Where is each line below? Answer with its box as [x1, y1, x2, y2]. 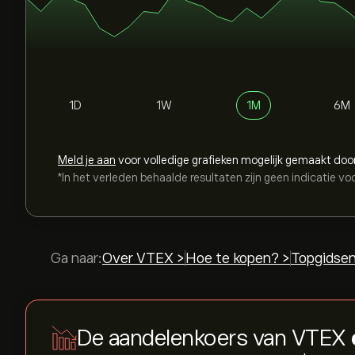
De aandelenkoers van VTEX [77, 326, 351, 350]
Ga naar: [51, 250, 102, 266]
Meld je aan [58, 154, 116, 166]
